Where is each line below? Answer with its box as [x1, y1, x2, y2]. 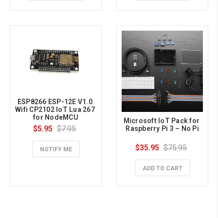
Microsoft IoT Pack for [123, 117, 200, 125]
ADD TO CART [142, 165, 182, 172]
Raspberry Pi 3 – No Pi [126, 125, 199, 133]
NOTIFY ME [39, 146, 72, 153]
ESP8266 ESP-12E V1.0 [17, 98, 92, 106]
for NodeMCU [33, 113, 78, 122]
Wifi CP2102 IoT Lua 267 [15, 106, 95, 114]
